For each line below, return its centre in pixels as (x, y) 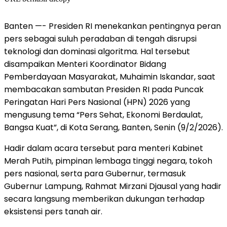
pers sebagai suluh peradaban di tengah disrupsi (100, 39)
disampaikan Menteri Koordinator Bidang (85, 64)
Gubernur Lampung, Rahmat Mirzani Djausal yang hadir (113, 186)
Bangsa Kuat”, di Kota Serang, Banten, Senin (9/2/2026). (113, 127)
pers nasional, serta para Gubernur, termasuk (95, 173)
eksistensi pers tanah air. (53, 211)
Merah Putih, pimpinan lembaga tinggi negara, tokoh (108, 161)
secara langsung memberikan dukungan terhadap (104, 199)
